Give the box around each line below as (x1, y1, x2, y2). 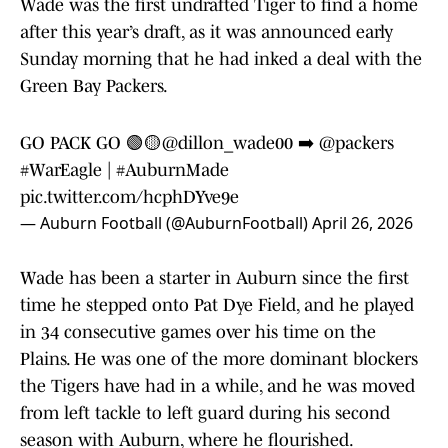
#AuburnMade (116, 160, 229, 181)
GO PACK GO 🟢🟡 (20, 133, 162, 154)
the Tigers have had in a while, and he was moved (20, 376, 415, 397)
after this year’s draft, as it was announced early (20, 22, 393, 43)
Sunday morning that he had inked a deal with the (20, 49, 422, 70)
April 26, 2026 (312, 212, 413, 235)
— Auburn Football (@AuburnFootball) (20, 212, 312, 235)
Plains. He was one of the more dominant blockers (20, 349, 418, 370)
